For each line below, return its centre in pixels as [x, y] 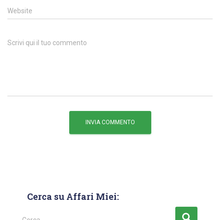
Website [20, 11]
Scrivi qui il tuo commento [47, 43]
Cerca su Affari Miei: [73, 197]
